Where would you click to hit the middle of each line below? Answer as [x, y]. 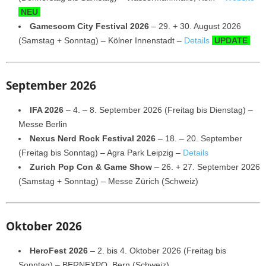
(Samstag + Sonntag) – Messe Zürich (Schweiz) [108, 181]
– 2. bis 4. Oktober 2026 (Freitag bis [158, 250]
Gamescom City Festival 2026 [89, 26]
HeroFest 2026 [60, 250]
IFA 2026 [47, 110]
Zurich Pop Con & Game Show [92, 167]
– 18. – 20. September [199, 138]
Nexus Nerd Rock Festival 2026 [93, 138]
